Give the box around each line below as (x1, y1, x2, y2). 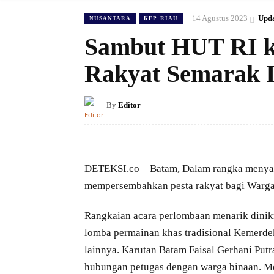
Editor (118, 100, 141, 110)
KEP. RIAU (144, 15, 178, 21)
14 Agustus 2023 (192, 13, 248, 23)
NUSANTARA (89, 15, 131, 21)
